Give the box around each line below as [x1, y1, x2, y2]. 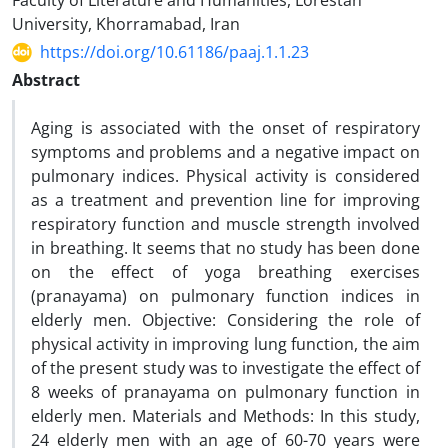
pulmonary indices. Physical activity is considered [31, 165, 420, 187]
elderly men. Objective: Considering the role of [31, 309, 420, 331]
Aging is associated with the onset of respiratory [31, 117, 420, 139]
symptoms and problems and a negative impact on [31, 141, 420, 163]
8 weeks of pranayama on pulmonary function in [31, 381, 420, 403]
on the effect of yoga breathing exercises [31, 261, 420, 283]
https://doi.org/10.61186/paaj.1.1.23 [40, 41, 309, 63]
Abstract [12, 69, 80, 91]
